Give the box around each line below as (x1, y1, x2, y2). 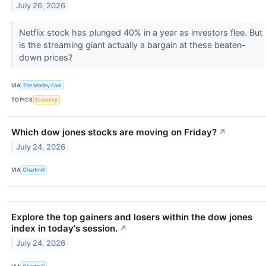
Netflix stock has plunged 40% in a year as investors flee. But (18, 27, 262, 38)
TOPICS (11, 96, 33, 103)
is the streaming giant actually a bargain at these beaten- (18, 40, 246, 50)
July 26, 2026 (16, 1, 66, 11)
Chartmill (23, 166, 45, 173)
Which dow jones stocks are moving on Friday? (11, 126, 217, 138)
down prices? (18, 52, 75, 63)
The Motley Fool (23, 82, 62, 89)
